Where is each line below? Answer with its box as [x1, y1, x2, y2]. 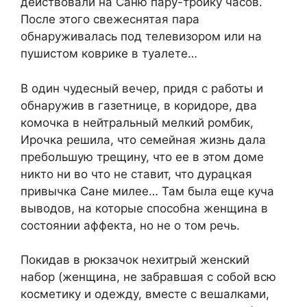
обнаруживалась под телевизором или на [21, 29, 262, 44]
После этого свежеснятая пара [21, 12, 199, 27]
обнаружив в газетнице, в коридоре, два [21, 98, 257, 112]
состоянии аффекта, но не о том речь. [21, 218, 240, 232]
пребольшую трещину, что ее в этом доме [21, 149, 264, 164]
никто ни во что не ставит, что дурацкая [21, 167, 252, 181]
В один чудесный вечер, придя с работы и [21, 81, 263, 95]
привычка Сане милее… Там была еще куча [21, 184, 274, 198]
